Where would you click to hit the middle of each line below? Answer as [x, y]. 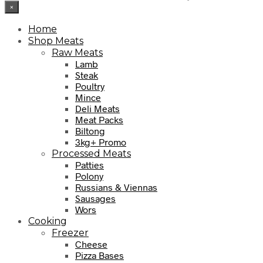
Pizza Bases [100, 255]
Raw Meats [77, 53]
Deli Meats [97, 109]
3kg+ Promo [101, 142]
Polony [89, 176]
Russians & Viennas [116, 187]
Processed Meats [91, 154]
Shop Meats [56, 41]
